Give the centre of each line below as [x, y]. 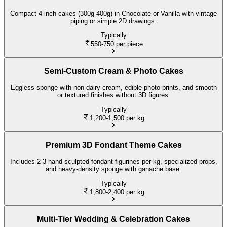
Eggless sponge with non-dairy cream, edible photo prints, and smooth [113, 88]
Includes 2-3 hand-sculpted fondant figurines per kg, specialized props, [113, 162]
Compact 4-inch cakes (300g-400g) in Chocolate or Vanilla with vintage [113, 13]
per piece [130, 44]
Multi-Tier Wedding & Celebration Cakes [113, 219]
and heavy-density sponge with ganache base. [113, 169]
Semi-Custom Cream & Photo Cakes [113, 71]
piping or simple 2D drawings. [113, 21]
